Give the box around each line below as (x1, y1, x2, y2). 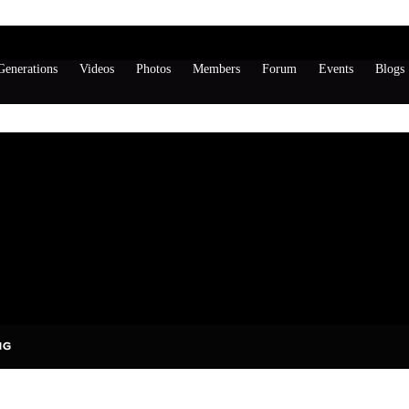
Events (319, 62, 353, 76)
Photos (136, 62, 171, 76)
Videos (79, 62, 114, 76)
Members (193, 62, 240, 76)
